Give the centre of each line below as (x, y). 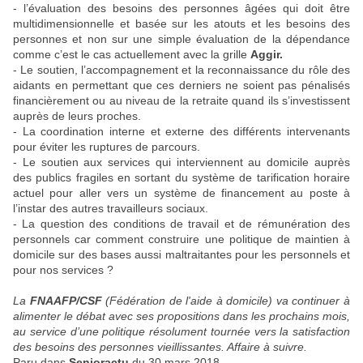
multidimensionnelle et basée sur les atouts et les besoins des (181, 23)
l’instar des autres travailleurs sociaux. (112, 208)
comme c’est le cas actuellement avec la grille (132, 54)
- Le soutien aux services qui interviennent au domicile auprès (181, 162)
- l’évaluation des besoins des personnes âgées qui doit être (181, 8)
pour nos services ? (65, 270)
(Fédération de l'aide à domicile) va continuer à (226, 301)
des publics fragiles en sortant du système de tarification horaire (181, 177)
